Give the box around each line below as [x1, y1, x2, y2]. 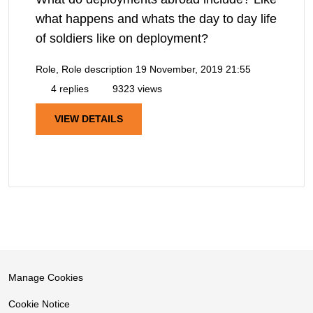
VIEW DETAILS [54, 113, 123, 125]
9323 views [110, 83, 162, 95]
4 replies [48, 83, 89, 95]
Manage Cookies [8, 272, 83, 284]
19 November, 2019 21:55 [136, 64, 251, 75]
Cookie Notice [8, 298, 70, 310]
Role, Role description [36, 64, 133, 75]
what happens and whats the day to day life [36, 12, 277, 27]
